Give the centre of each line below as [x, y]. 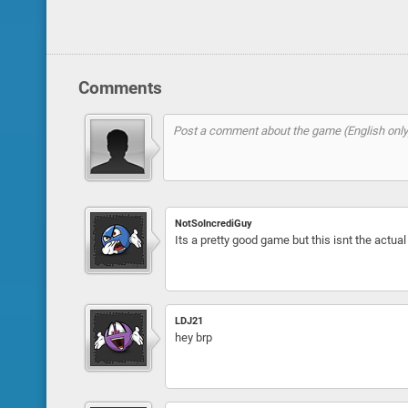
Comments [120, 88]
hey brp [193, 337]
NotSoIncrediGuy [213, 224]
